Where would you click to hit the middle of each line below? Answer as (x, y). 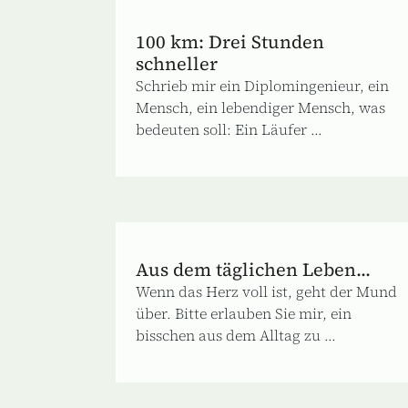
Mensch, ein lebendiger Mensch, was (260, 107)
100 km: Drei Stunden (230, 41)
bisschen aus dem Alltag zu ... (236, 335)
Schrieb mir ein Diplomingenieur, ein (262, 85)
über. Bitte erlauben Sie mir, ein (244, 313)
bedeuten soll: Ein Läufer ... (229, 129)
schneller (177, 63)
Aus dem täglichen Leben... (253, 269)
